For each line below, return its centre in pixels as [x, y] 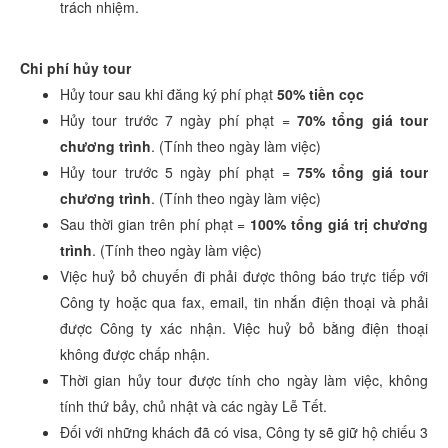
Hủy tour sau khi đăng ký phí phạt [168, 93]
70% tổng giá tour [362, 119]
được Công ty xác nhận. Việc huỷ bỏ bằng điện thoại [244, 327]
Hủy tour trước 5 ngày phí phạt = [178, 171]
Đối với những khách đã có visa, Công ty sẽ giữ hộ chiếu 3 [244, 431]
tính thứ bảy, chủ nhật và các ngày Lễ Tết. [193, 405]
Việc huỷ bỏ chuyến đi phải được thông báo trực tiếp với [244, 275]
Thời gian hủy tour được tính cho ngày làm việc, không [244, 379]
